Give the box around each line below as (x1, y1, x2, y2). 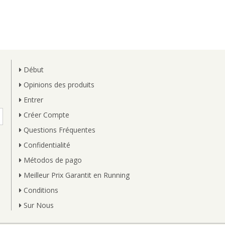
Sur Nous (21, 200, 54, 210)
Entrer (21, 95, 43, 104)
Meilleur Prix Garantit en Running (21, 170, 130, 180)
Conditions (21, 185, 58, 195)
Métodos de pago (21, 155, 82, 165)
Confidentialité (21, 140, 70, 150)
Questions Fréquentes (21, 125, 95, 135)
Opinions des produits (21, 80, 94, 89)
